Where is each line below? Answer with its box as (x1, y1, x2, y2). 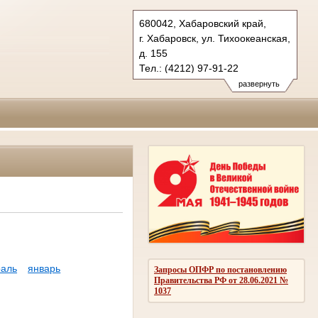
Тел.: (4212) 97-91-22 (139, 62, 238, 74)
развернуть (238, 79, 280, 88)
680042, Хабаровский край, (139, 18, 266, 29)
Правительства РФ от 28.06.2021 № (154, 275, 288, 285)
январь (28, 263, 61, 275)
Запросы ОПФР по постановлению (154, 264, 287, 275)
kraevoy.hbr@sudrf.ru (139, 77, 236, 89)
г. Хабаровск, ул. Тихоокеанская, (139, 33, 290, 44)
